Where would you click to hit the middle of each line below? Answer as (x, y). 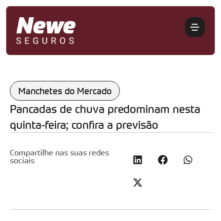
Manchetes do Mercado (65, 91)
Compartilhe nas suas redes (59, 152)
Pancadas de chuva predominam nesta (105, 109)
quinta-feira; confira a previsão (84, 124)
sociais (22, 160)
